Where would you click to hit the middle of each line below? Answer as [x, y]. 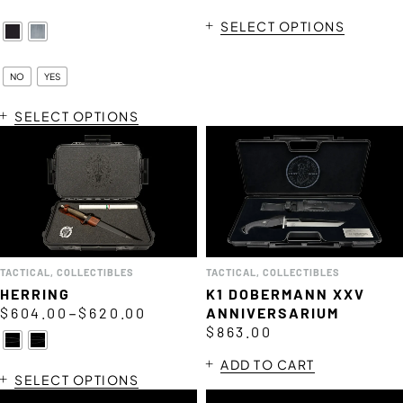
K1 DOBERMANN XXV [286, 293]
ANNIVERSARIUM [273, 312]
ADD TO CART [268, 364]
